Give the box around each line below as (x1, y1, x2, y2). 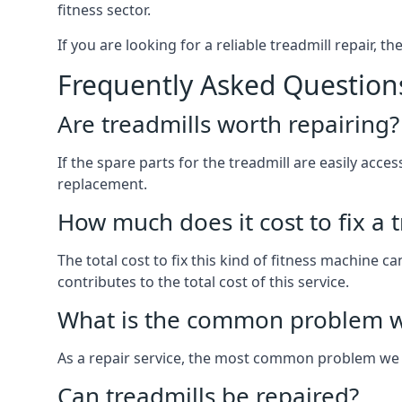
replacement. (57, 174, 147, 194)
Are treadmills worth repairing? (57, 108, 399, 140)
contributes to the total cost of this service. (57, 272, 349, 292)
